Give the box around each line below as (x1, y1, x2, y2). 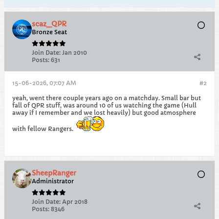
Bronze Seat (32, 28, 67, 36)
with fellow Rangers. (12, 125, 75, 132)
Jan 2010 (62, 49, 87, 56)
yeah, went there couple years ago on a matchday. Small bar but (12, 94, 201, 102)
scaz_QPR (32, 20, 66, 28)
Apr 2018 (62, 198, 88, 205)
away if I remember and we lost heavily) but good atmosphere (12, 109, 196, 116)
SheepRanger (32, 169, 76, 177)
